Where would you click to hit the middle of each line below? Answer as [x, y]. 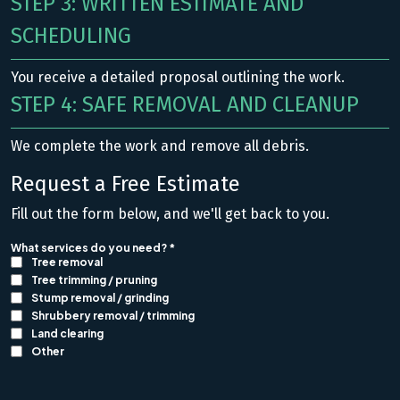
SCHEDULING [71, 35]
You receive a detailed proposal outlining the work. [178, 77]
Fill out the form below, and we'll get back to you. [170, 213]
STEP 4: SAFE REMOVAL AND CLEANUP [185, 104]
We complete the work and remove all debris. [160, 146]
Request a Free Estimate [125, 183]
